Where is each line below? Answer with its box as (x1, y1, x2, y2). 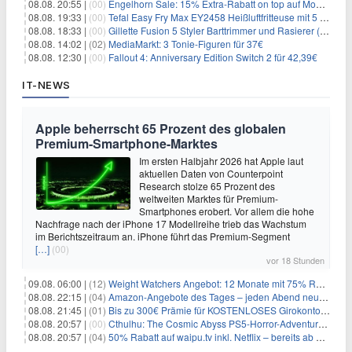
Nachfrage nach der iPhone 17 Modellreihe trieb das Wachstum (35, 217, 306, 230)
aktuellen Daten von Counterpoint (139, 167, 283, 180)
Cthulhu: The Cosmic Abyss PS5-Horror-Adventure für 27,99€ (108, 317, 318, 330)
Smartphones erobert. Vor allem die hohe (139, 204, 314, 218)
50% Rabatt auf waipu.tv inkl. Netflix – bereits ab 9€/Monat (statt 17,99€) (108, 330, 316, 343)
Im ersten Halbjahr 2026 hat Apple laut (139, 154, 303, 167)
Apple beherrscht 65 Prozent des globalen (35, 119, 286, 137)
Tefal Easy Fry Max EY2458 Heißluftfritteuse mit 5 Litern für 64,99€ (108, 10, 320, 24)
